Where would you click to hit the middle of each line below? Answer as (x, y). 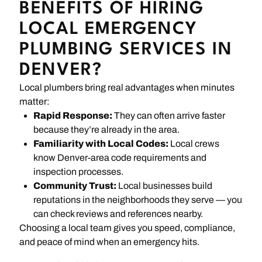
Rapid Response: (73, 116)
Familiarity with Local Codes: (101, 144)
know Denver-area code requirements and (120, 158)
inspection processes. (79, 172)
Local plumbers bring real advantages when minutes (127, 88)
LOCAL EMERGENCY (108, 30)
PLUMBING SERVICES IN (126, 50)
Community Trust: (75, 186)
